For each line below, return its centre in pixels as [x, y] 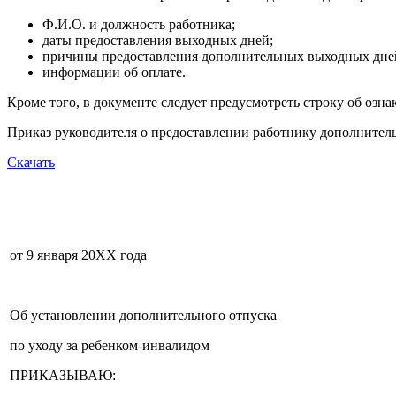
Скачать [31, 163]
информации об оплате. [114, 72]
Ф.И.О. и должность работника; [139, 25]
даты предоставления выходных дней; [158, 41]
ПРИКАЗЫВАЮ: [63, 376]
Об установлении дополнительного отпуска [143, 316]
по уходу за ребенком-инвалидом [110, 346]
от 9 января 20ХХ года [78, 255]
